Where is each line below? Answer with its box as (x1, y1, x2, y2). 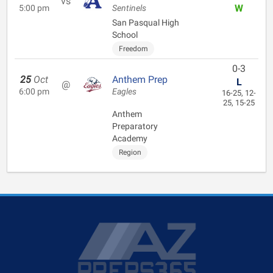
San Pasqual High (112, 18, 179, 27)
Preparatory (112, 121, 158, 131)
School (112, 30, 138, 40)
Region (118, 148, 141, 157)
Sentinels (112, 3, 146, 13)
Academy (112, 133, 147, 143)
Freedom (118, 44, 148, 53)
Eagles (112, 87, 136, 97)
